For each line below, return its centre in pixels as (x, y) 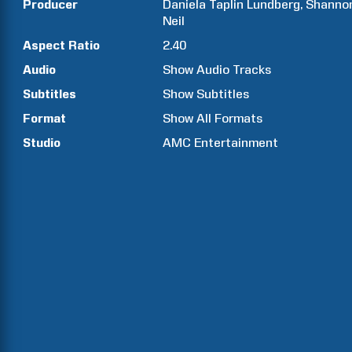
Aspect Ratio (61, 45)
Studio (42, 143)
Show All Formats (213, 118)
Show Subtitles (206, 94)
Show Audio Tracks (217, 70)
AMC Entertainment (221, 143)
